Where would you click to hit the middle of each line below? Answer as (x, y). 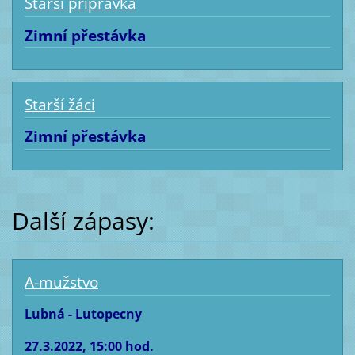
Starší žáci (59, 104)
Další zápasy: (83, 221)
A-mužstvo (61, 282)
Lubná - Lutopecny (83, 314)
